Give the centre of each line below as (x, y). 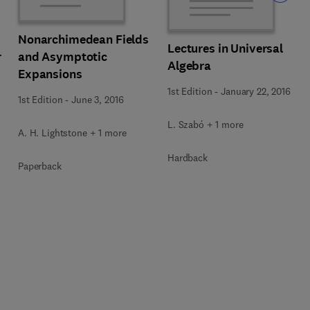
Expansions (50, 74)
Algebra (190, 65)
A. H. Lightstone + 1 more (72, 133)
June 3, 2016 (98, 100)
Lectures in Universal (226, 48)
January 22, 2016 (256, 91)
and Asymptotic (63, 57)
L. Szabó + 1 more (206, 124)
